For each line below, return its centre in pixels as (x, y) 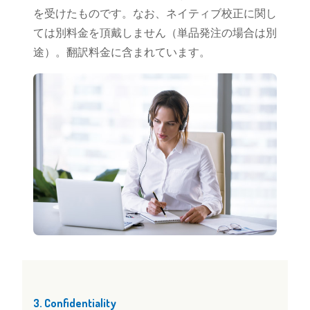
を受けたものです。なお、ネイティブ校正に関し (155, 13)
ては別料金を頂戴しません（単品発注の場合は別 (155, 33)
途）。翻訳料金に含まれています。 (122, 52)
